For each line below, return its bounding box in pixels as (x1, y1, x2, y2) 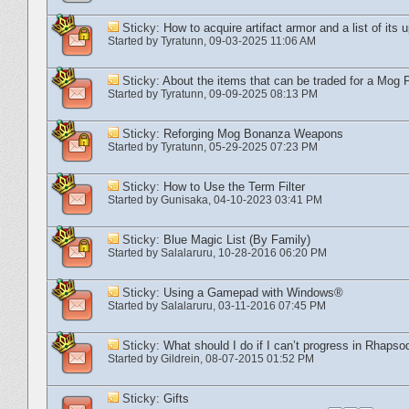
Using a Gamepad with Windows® (163, 285, 343, 299)
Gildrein (161, 351, 200, 365)
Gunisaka (161, 193, 208, 206)
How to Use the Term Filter (163, 179, 305, 194)
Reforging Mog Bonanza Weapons (163, 126, 343, 141)
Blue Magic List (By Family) (163, 232, 310, 246)
